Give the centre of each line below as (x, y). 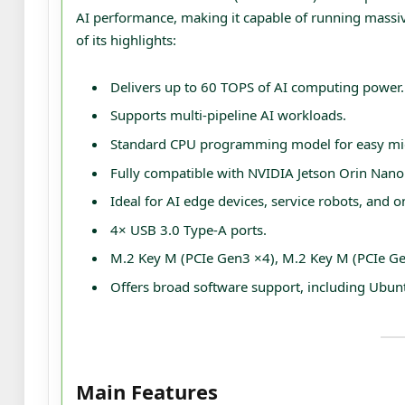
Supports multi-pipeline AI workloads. (228, 115)
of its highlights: (126, 39)
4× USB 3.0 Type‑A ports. (188, 229)
